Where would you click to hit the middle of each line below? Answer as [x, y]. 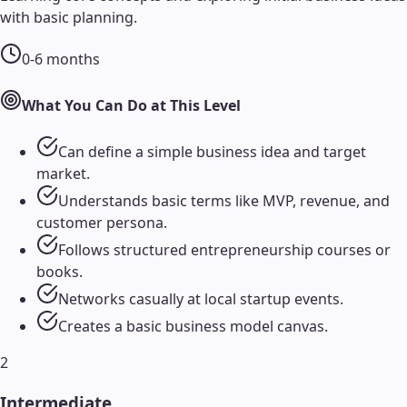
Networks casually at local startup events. [201, 299]
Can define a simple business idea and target [212, 152]
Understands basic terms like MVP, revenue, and [224, 201]
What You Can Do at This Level [131, 106]
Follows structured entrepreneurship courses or [224, 250]
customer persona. [102, 223]
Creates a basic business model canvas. [193, 327]
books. [60, 272]
